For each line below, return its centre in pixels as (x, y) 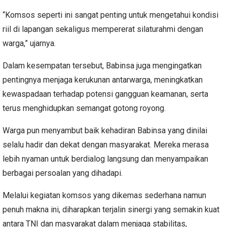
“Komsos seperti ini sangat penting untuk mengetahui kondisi (110, 15)
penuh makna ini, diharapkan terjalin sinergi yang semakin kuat (111, 209)
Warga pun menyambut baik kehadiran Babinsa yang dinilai (105, 130)
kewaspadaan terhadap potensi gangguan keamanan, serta (105, 94)
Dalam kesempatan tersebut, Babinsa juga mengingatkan (102, 65)
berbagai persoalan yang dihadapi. (63, 173)
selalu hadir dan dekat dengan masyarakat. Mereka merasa (106, 144)
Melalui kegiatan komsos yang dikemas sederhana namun (104, 195)
